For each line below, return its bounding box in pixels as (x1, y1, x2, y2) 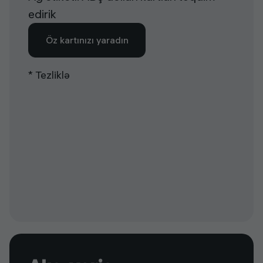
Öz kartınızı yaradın (45, 34, 129, 46)
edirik (28, 6, 56, 22)
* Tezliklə (28, 68, 70, 82)
